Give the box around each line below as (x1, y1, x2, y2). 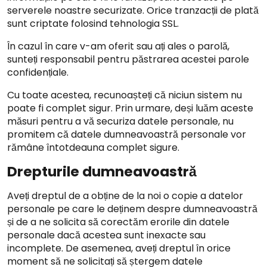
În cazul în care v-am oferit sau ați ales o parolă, (7, 39, 229, 53)
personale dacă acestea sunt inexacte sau (7, 228, 206, 242)
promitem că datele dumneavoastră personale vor (7, 128, 246, 141)
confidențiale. (7, 66, 69, 79)
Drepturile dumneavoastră (7, 162, 197, 181)
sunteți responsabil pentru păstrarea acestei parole (7, 52, 249, 66)
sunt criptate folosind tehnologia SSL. (7, 17, 179, 30)
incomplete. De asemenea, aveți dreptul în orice (7, 241, 231, 255)
